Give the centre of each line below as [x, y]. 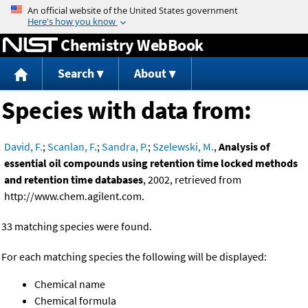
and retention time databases [74, 180]
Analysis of [244, 147]
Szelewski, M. [183, 147]
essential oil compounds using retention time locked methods [151, 163]
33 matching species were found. [77, 227]
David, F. [23, 147]
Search [76, 74]
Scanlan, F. [72, 147]
